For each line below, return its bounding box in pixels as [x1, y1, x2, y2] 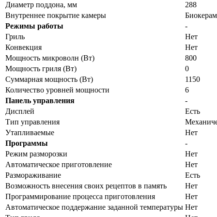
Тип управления [5, 117, 60, 126]
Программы [5, 139, 48, 147]
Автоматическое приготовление [5, 160, 112, 169]
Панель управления [5, 96, 75, 105]
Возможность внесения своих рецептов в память [5, 181, 167, 190]
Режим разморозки [5, 149, 67, 158]
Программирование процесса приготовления [5, 192, 155, 201]
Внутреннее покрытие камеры [5, 11, 106, 19]
